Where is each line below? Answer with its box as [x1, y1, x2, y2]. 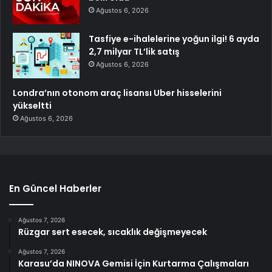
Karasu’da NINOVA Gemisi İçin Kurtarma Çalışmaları [18, 257, 249, 270]
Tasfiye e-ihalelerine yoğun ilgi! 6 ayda [89, 33, 259, 46]
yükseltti [13, 100, 52, 112]
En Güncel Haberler [9, 182, 101, 195]
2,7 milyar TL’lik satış [89, 46, 180, 58]
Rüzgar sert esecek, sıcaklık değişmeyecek [18, 226, 207, 239]
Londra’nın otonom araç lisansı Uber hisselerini [13, 87, 222, 100]
